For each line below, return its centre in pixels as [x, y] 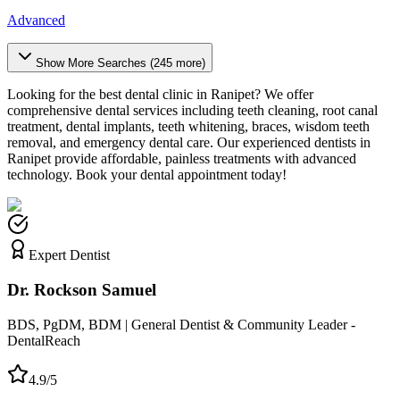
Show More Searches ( [95, 63]
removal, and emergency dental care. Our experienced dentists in [189, 143]
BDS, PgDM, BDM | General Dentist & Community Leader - [181, 324]
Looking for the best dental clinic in [109, 95]
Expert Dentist [69, 255]
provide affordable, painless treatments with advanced [204, 159]
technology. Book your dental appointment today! [147, 175]
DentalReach [44, 340]
